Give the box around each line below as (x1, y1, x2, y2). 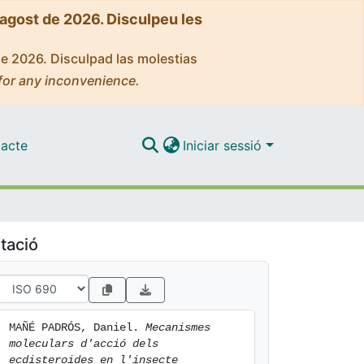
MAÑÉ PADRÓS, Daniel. (9, 321, 145, 334)
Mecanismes (145, 321, 210, 334)
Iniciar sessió (183, 136, 266, 154)
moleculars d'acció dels (9, 337, 158, 350)
